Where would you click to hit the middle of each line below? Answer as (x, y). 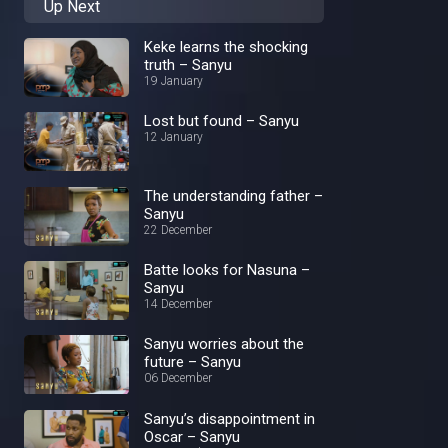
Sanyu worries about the (224, 344)
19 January (173, 81)
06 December (178, 378)
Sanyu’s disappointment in (229, 418)
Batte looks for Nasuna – (227, 269)
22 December (178, 229)
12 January (173, 137)
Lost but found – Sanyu (221, 121)
